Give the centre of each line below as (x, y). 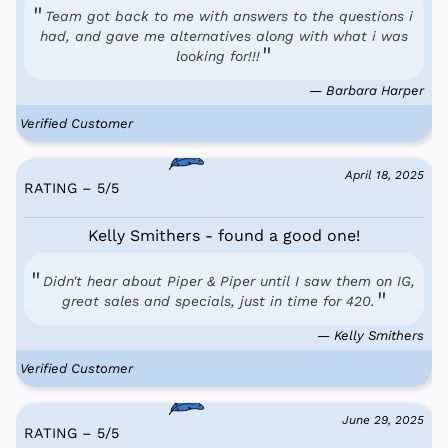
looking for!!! (218, 55)
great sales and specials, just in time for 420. (218, 300)
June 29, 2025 (383, 419)
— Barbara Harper (366, 90)
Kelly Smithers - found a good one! (224, 235)
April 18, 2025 (384, 174)
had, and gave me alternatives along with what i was (224, 35)
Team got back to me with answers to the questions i (229, 15)
